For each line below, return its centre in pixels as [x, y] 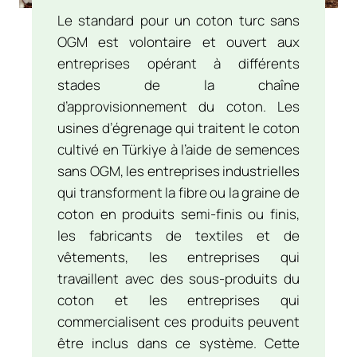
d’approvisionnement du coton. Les [178, 106]
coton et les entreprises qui [178, 300]
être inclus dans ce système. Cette [178, 343]
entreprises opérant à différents [178, 63]
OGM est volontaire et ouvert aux [178, 41]
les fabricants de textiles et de [178, 235]
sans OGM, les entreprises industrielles [178, 171]
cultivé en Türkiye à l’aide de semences [178, 149]
